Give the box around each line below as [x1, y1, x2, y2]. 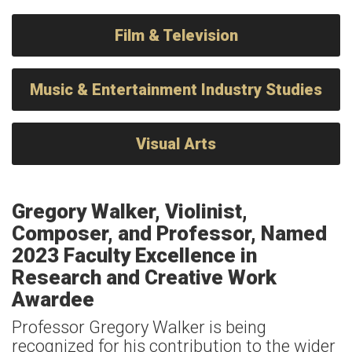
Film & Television [114, 26, 238, 45]
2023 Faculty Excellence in [12, 244, 257, 267]
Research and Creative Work [12, 266, 277, 289]
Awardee [12, 288, 94, 311]
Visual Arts [136, 134, 216, 153]
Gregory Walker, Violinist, [12, 200, 247, 223]
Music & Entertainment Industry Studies [30, 80, 322, 99]
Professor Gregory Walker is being [12, 317, 266, 337]
